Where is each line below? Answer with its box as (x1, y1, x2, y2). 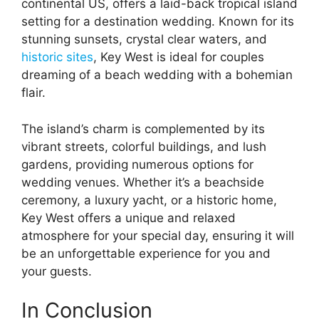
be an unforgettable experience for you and (21, 246, 271, 261)
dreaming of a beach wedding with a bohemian (21, 68, 293, 83)
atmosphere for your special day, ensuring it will (21, 228, 294, 243)
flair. (21, 85, 46, 100)
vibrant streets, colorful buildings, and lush (21, 139, 266, 154)
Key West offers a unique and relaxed (21, 210, 236, 225)
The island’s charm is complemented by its (21, 121, 265, 136)
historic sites (21, 50, 93, 65)
